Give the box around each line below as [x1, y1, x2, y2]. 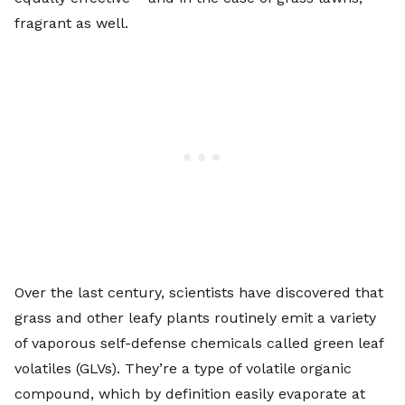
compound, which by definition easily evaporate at [14, 384, 365, 402]
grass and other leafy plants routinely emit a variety [14, 308, 376, 326]
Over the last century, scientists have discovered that [14, 283, 383, 301]
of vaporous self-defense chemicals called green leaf [14, 334, 383, 352]
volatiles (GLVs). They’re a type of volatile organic [14, 359, 352, 377]
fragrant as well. [14, 14, 128, 32]
